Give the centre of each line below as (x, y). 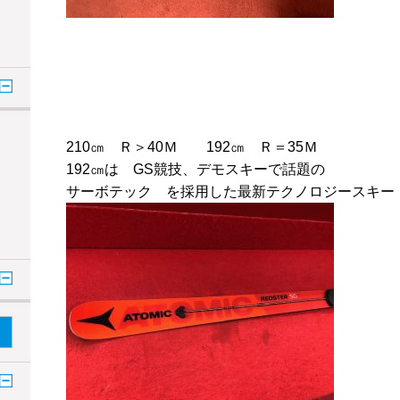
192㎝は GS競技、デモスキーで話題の (196, 169)
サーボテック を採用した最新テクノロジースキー (230, 191)
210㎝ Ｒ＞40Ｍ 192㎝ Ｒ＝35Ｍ (192, 146)
